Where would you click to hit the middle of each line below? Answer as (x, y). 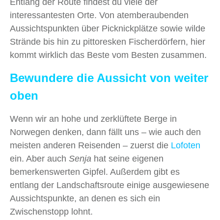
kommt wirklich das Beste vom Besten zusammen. (108, 55)
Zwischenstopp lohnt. (51, 212)
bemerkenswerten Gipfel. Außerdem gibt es (95, 172)
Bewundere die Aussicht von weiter (109, 78)
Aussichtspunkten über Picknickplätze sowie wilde (108, 29)
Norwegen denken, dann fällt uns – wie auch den (105, 132)
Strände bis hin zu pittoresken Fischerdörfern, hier (108, 42)
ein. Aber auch (39, 159)
